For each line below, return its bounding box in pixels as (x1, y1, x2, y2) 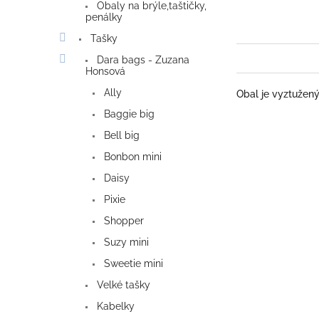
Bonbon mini (101, 151, 162, 163)
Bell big (101, 130, 140, 142)
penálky (85, 11, 122, 23)
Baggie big (101, 108, 155, 120)
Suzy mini (101, 236, 149, 249)
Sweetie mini (101, 258, 163, 270)
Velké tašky (94, 279, 150, 291)
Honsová (85, 66, 125, 78)
